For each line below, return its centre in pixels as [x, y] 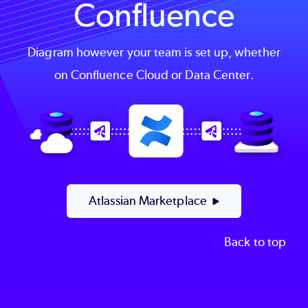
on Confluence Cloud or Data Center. [154, 75]
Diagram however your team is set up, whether [154, 52]
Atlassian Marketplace [148, 201]
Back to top [255, 242]
